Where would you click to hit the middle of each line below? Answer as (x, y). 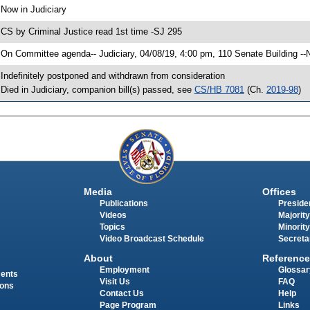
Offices (279, 192)
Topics (112, 227)
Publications (124, 204)
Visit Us (115, 282)
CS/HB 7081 (219, 89)
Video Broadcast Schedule (152, 239)
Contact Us (121, 294)
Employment (124, 270)
